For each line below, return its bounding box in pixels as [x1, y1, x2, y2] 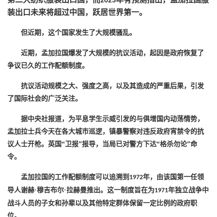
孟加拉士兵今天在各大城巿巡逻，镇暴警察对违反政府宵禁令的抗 [7, 128, 204, 135]
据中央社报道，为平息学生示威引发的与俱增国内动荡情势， [21, 115, 204, 123]
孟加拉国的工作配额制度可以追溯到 [21, 173, 129, 181]
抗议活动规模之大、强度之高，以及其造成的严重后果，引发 [21, 82, 204, 90]
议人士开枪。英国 [7, 140, 62, 148]
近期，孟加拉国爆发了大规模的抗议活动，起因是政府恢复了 [21, 49, 204, 57]
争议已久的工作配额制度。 [7, 62, 89, 69]
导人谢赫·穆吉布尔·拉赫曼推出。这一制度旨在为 [7, 186, 155, 194]
